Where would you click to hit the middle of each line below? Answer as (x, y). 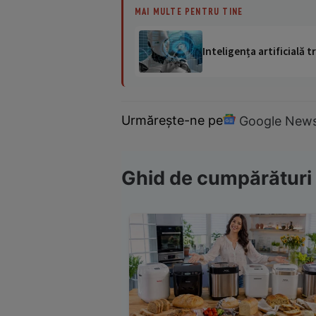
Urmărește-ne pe (172, 121)
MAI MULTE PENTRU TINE (189, 11)
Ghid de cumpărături (217, 178)
